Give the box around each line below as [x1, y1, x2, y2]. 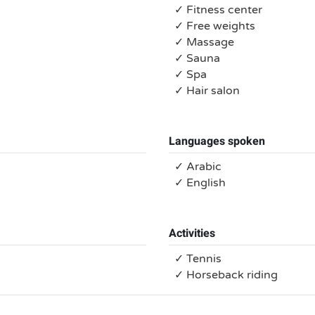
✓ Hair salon [174, 84, 240, 98]
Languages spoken [169, 133, 265, 150]
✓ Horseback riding [174, 268, 278, 282]
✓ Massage [174, 35, 234, 49]
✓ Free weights [174, 19, 255, 33]
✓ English [174, 176, 226, 190]
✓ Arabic [174, 160, 221, 174]
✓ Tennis [174, 252, 221, 266]
